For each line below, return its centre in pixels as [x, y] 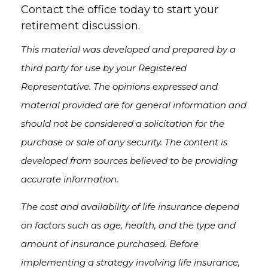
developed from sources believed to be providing [129, 161]
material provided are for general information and [134, 105]
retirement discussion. [80, 26]
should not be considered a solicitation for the [123, 124]
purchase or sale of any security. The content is [124, 142]
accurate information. [70, 179]
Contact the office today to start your [120, 10]
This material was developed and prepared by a [128, 49]
